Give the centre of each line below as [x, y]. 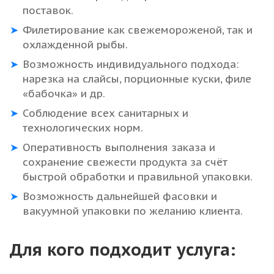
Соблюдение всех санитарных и [106, 113]
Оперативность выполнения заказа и [119, 148]
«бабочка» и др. [64, 94]
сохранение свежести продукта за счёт [125, 162]
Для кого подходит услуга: [123, 250]
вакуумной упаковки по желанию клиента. [133, 211]
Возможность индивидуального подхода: [131, 65]
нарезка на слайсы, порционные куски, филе [137, 79]
